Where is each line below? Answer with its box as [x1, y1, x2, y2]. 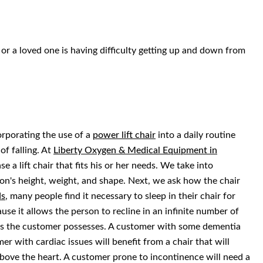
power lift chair [93, 130, 156, 140]
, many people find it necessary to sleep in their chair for [5, 191, 235, 201]
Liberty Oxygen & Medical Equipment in [53, 146, 217, 156]
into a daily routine [156, 130, 235, 140]
